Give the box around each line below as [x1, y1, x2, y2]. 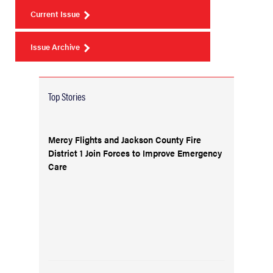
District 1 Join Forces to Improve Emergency [48, 146, 222, 159]
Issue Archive [30, 41, 80, 52]
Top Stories [48, 89, 85, 104]
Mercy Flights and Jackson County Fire [48, 133, 201, 146]
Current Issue [30, 8, 80, 19]
